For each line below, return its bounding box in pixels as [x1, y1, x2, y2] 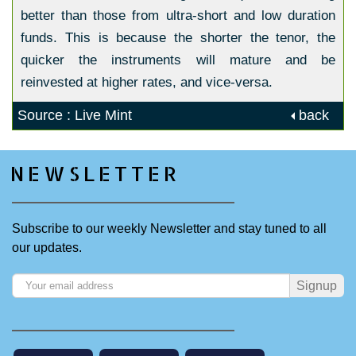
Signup [296, 278, 337, 292]
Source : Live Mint [17, 107, 132, 123]
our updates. [12, 240, 82, 254]
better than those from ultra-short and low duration [21, 8, 335, 23]
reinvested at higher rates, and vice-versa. [21, 75, 273, 90]
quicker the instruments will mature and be [21, 52, 335, 68]
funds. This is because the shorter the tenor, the [21, 30, 335, 45]
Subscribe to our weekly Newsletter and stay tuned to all [12, 221, 327, 235]
